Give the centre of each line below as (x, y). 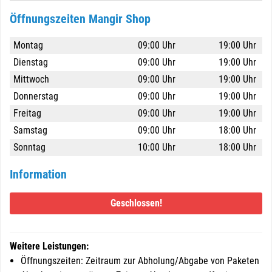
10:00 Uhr (156, 147)
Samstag (30, 130)
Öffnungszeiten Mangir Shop (80, 19)
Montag (28, 45)
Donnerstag (36, 96)
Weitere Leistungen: (49, 246)
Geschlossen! (136, 203)
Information (38, 174)
